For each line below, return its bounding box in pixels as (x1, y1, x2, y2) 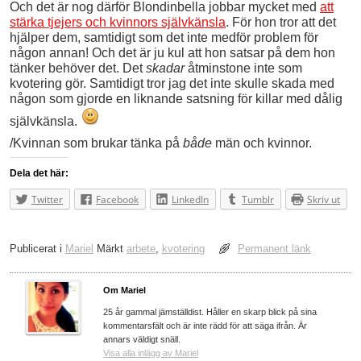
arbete (127, 242, 156, 255)
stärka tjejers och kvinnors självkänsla (10, 15, 226, 29)
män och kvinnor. (212, 135, 312, 150)
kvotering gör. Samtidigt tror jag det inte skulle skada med (10, 76, 334, 90)
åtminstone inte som (185, 60, 302, 75)
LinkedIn (172, 192, 209, 206)
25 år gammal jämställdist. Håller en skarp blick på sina (103, 306, 317, 317)
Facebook (96, 192, 139, 206)
